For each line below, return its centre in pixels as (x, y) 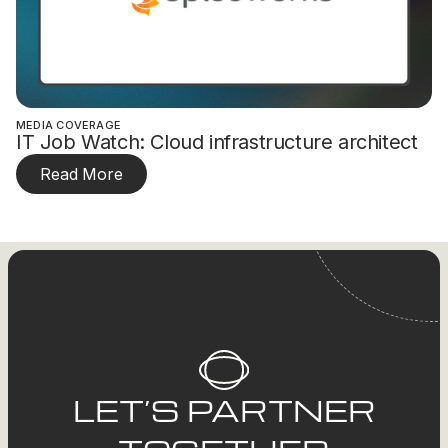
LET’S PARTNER (224, 409)
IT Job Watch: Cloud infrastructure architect (217, 141)
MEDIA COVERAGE (69, 124)
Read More (81, 173)
